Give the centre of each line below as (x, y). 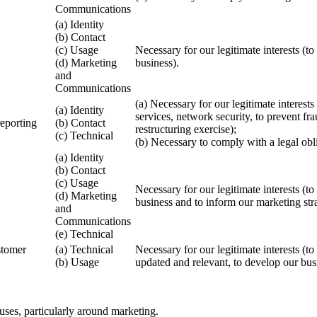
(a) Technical (84, 250)
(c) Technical (84, 136)
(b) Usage (77, 263)
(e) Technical (84, 234)
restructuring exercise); (186, 129)
